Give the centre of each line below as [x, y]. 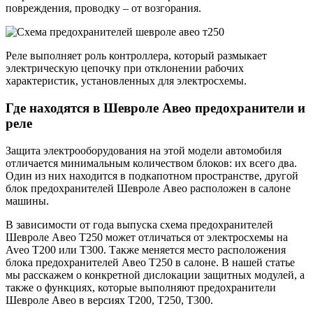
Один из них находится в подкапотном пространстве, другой [152, 175]
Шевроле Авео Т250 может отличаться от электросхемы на [147, 237]
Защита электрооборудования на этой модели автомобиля [144, 150]
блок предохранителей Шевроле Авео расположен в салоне [148, 188]
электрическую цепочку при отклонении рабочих [125, 68]
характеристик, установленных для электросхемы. [126, 81]
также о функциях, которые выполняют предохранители [141, 287]
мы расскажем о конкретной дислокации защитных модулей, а [155, 275]
